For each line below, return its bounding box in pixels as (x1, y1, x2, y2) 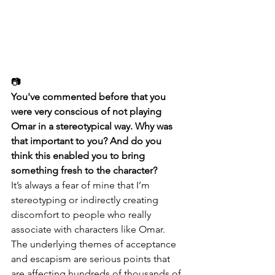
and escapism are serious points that (11, 252, 172, 265)
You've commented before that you (11, 90, 168, 103)
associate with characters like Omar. (11, 223, 168, 235)
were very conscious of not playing (11, 105, 164, 117)
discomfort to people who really (11, 208, 153, 220)
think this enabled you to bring (11, 149, 147, 161)
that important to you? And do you (11, 134, 164, 147)
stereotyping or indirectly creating (11, 193, 161, 206)
